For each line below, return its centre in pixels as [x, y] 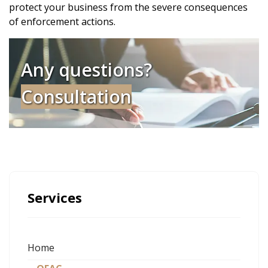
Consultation [76, 97]
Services [55, 197]
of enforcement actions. [62, 22]
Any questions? [86, 70]
